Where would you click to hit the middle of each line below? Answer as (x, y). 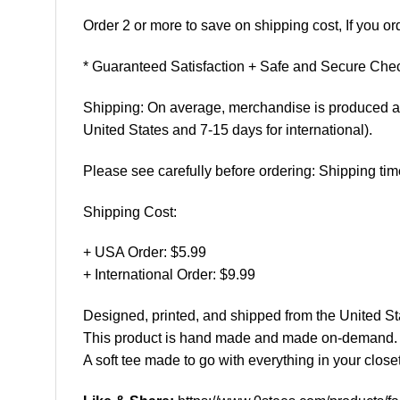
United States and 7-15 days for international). (228, 130)
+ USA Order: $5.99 (145, 253)
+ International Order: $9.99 (169, 275)
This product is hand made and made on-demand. (240, 338)
